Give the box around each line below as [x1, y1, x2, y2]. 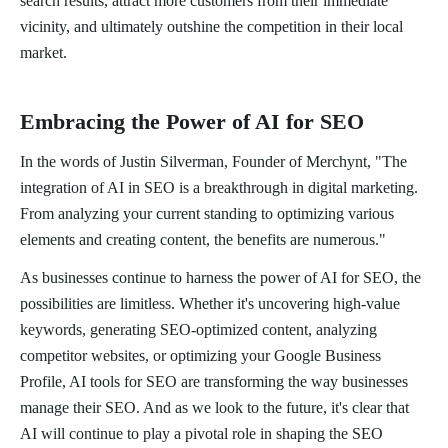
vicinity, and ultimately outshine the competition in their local [20, 18, 403, 36]
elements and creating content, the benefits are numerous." [20, 231, 386, 249]
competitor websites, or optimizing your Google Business [20, 347, 381, 365]
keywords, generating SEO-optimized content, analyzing [20, 321, 377, 339]
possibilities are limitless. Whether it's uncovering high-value [20, 295, 400, 313]
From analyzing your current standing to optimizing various [20, 205, 394, 223]
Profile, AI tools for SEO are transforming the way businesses [20, 373, 408, 391]
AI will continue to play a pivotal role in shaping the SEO [20, 425, 383, 443]
